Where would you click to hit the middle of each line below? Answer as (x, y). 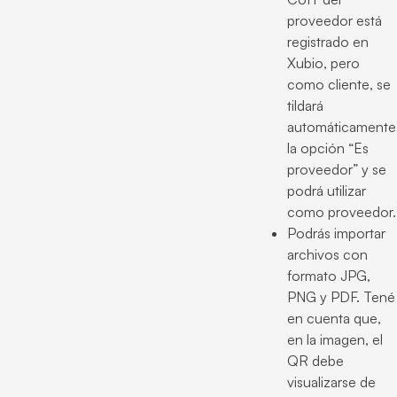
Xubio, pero (323, 63)
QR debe (315, 361)
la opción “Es (328, 148)
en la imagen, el (335, 340)
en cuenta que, (334, 319)
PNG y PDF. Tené (341, 297)
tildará (305, 106)
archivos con (327, 255)
